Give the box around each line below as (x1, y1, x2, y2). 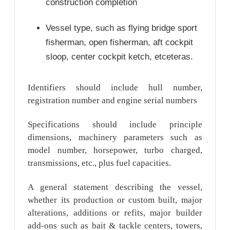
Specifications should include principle (28, 119, 202, 129)
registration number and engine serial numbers (28, 95, 198, 106)
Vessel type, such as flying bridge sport (46, 23, 198, 33)
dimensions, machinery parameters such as (28, 132, 202, 142)
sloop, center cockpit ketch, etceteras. (46, 51, 194, 62)
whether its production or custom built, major (28, 195, 202, 205)
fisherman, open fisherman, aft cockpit (46, 37, 194, 47)
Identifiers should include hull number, (28, 83, 202, 93)
